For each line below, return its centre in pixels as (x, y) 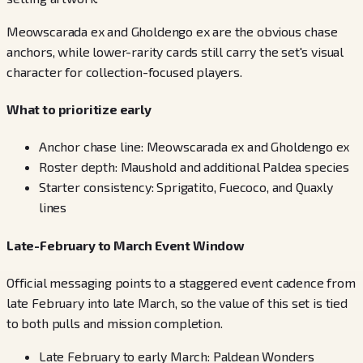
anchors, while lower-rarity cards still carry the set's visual (175, 51)
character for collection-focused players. (124, 71)
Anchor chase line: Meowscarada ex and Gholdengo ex (194, 147)
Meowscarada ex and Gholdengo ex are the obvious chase (172, 31)
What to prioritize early (79, 109)
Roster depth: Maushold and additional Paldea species (194, 167)
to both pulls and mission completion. (115, 322)
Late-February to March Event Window (126, 245)
